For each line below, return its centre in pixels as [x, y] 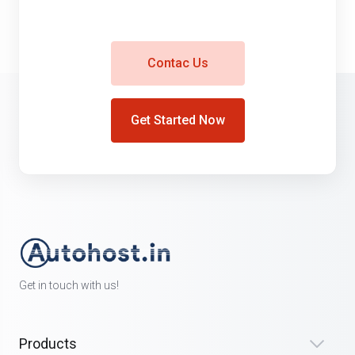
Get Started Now [177, 120]
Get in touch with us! [69, 286]
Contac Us [177, 63]
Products [48, 344]
